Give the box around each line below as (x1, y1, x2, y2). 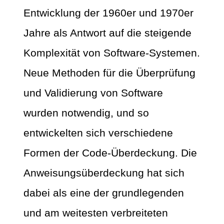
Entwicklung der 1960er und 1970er (23, 7, 193, 19)
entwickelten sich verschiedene (23, 127, 173, 139)
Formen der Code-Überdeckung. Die (23, 147, 197, 159)
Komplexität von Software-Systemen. (23, 47, 200, 59)
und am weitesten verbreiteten (23, 207, 168, 219)
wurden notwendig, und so (23, 107, 149, 119)
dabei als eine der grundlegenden (23, 187, 184, 199)
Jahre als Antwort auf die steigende (23, 27, 191, 39)
